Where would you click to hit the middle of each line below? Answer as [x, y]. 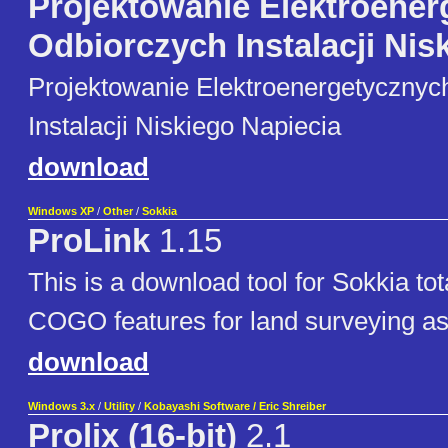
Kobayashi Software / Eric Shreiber [235, 406]
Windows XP [61, 211]
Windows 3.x [61, 406]
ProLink [89, 241]
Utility [119, 406]
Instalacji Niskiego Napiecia [184, 126]
